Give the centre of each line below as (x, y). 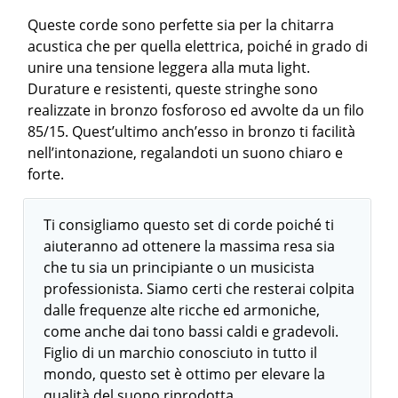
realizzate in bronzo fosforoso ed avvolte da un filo (196, 111)
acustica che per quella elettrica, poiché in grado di (198, 47)
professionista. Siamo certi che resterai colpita (199, 289)
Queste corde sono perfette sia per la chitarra (181, 25)
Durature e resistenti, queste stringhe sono (173, 89)
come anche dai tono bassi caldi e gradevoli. (191, 332)
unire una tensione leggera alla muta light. (169, 68)
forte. (46, 175)
